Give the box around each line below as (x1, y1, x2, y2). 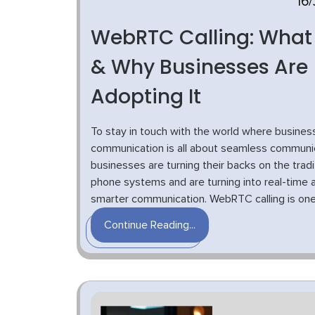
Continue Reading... (104, 219, 195, 231)
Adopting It (91, 83, 201, 110)
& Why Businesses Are (91, 53, 308, 81)
